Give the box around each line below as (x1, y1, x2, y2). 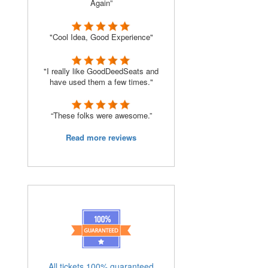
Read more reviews (66, 132, 137, 144)
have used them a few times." (49, 75, 153, 87)
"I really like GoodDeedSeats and (44, 65, 159, 77)
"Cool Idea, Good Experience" (49, 31, 153, 42)
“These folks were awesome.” (50, 109, 152, 121)
